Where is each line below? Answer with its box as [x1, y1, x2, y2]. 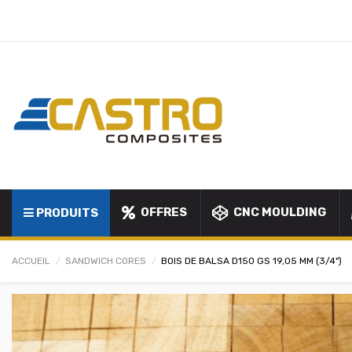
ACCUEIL [12, 255, 50, 267]
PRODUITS [36, 206, 98, 221]
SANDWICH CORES [65, 255, 147, 267]
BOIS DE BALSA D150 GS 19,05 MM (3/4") [161, 255, 343, 267]
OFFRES [138, 205, 187, 220]
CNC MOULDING [231, 205, 326, 220]
